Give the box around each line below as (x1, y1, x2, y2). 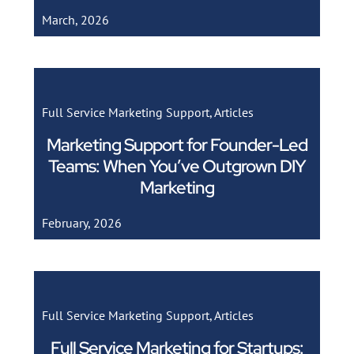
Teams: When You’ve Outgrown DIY (48, 154, 306, 178)
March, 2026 (41, 11, 109, 28)
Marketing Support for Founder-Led (47, 133, 307, 156)
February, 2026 (41, 214, 122, 231)
